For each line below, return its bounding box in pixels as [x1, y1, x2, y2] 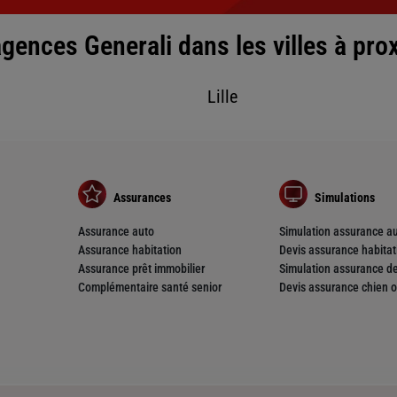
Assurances [113, 190, 171, 205]
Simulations [315, 190, 375, 205]
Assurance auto [77, 224, 154, 239]
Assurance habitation [77, 243, 182, 258]
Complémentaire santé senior [77, 280, 222, 295]
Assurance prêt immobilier [77, 261, 205, 276]
